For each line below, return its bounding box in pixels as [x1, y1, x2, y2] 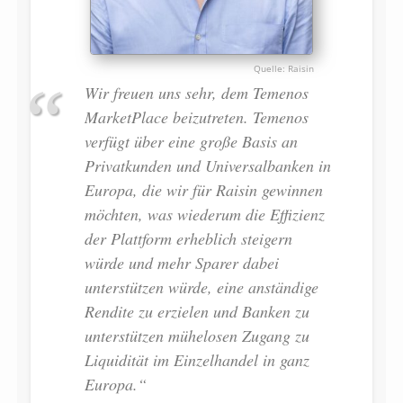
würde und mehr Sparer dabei [84, 251, 279, 273]
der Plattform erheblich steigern [84, 227, 292, 249]
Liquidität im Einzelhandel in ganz [84, 348, 309, 371]
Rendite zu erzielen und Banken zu [84, 300, 309, 322]
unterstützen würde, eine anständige [84, 275, 318, 298]
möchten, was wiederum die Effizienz [84, 202, 325, 225]
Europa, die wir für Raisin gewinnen [84, 178, 323, 201]
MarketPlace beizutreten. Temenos [84, 105, 309, 128]
